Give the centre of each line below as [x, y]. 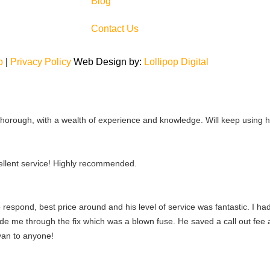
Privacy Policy [41, 61]
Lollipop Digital [176, 61]
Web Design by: [109, 61]
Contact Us [115, 28]
